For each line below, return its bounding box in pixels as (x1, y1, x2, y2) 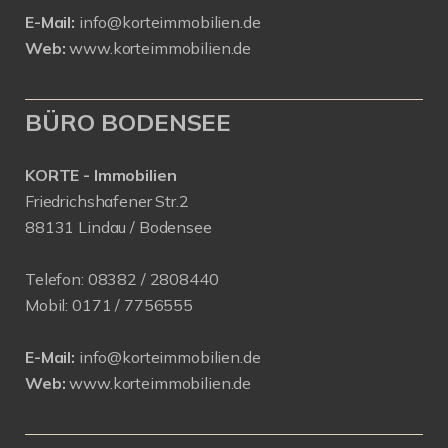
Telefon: (25, 269, 84, 289)
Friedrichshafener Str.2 (25, 191, 189, 211)
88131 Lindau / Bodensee (25, 217, 212, 237)
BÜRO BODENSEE (25, 107, 232, 137)
